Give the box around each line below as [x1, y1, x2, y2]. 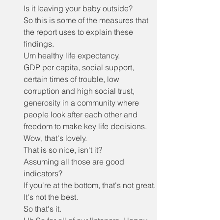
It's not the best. [24, 192, 78, 202]
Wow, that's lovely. [24, 133, 87, 143]
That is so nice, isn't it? [24, 145, 102, 155]
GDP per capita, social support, [24, 62, 136, 72]
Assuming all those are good [24, 157, 126, 166]
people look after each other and [24, 110, 139, 119]
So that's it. [24, 204, 61, 214]
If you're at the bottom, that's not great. [24, 180, 156, 190]
